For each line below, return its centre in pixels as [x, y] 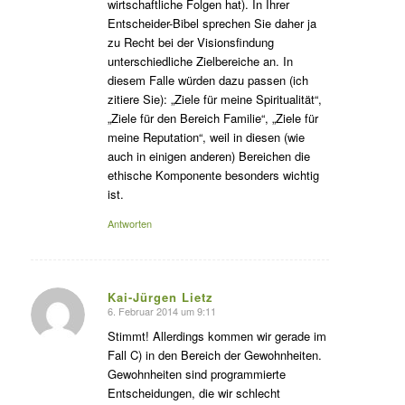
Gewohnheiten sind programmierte [196, 373]
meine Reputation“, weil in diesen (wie [206, 137]
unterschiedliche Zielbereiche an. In [200, 61]
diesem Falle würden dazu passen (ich [207, 80]
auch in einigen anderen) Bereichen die [208, 155]
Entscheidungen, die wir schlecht [193, 392]
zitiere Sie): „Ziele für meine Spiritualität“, [214, 99]
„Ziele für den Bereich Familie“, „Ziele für [212, 118]
